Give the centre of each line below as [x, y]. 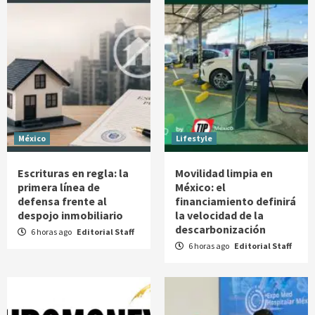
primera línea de [59, 187]
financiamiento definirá [236, 201]
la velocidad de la [219, 215]
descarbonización [220, 229]
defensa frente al [62, 201]
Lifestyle [194, 138]
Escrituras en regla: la [73, 173]
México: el [200, 187]
